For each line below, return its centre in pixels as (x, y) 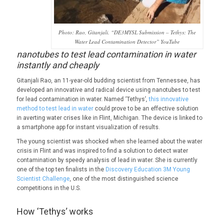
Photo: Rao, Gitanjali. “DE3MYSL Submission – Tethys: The (127, 32)
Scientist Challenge (43, 179)
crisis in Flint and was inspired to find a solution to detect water (102, 151)
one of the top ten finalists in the (61, 169)
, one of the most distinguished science (124, 179)
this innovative (168, 99)
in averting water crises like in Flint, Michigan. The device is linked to (109, 118)
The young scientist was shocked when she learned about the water (109, 141)
